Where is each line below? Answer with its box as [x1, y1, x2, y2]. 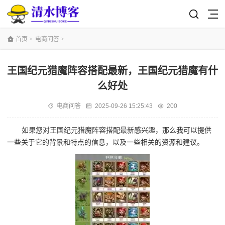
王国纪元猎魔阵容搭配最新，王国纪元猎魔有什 [7, 65, 218, 76]
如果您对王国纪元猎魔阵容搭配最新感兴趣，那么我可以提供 [22, 126, 212, 134]
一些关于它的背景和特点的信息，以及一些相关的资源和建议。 [7, 138, 204, 146]
